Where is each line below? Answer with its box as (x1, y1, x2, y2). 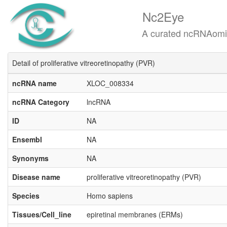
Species (12, 191, 40, 201)
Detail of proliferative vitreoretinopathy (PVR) (12, 58, 155, 68)
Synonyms (12, 153, 49, 163)
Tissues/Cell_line (12, 209, 71, 219)
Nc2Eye (114, 8, 184, 25)
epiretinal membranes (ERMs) (87, 209, 183, 219)
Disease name (12, 172, 60, 182)
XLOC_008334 (87, 78, 134, 88)
